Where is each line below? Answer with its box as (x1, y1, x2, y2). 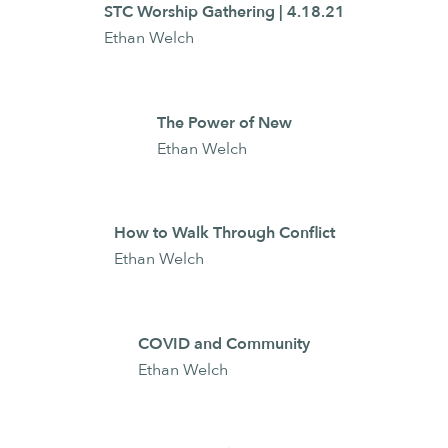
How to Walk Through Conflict (113, 222, 335, 245)
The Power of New (156, 111, 292, 134)
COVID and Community (138, 333, 310, 356)
